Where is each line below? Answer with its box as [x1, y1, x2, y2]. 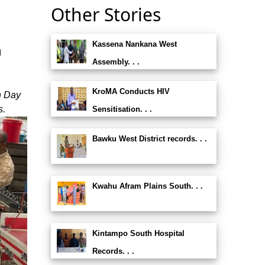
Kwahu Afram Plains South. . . [92, 182, 203, 190]
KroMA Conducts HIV [92, 87, 170, 96]
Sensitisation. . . [92, 105, 152, 114]
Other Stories [50, 2, 161, 27]
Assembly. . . [92, 57, 140, 66]
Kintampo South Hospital [92, 229, 185, 238]
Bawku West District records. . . [92, 134, 207, 143]
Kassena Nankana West [92, 40, 177, 49]
